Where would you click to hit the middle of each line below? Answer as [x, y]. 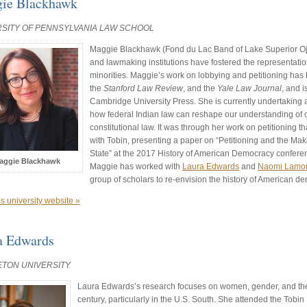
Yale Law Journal [249, 89]
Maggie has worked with [136, 167]
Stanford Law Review [143, 89]
